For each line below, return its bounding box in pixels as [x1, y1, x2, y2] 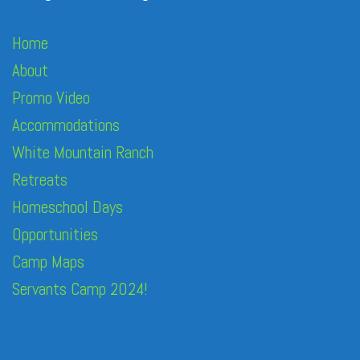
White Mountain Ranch [12, 141, 153, 163]
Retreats [12, 169, 67, 190]
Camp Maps [12, 251, 84, 272]
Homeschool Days [12, 196, 123, 218]
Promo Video [12, 87, 90, 108]
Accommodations [12, 114, 120, 136]
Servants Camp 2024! [12, 278, 148, 300]
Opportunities [12, 223, 98, 245]
